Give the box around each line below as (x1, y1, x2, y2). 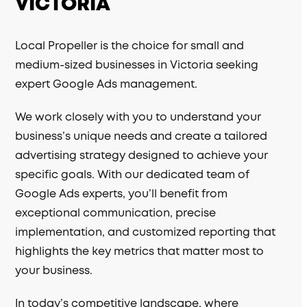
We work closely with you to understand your (15, 110, 262, 125)
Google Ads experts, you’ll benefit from (15, 186, 228, 202)
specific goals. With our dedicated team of (15, 167, 250, 183)
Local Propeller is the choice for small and (15, 38, 245, 54)
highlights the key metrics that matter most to (15, 244, 265, 260)
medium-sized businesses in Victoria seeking (15, 58, 259, 73)
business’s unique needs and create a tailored (15, 129, 268, 145)
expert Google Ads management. (15, 77, 198, 93)
